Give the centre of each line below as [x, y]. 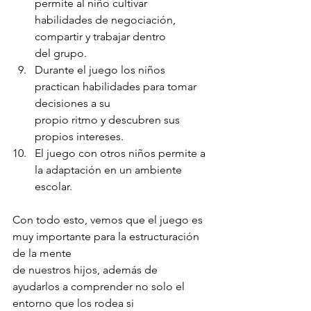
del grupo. [61, 53]
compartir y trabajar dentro [100, 36]
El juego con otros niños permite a [121, 153]
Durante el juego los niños [101, 69]
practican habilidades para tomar [117, 86]
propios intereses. [79, 136]
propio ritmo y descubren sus [109, 119]
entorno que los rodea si [73, 303]
